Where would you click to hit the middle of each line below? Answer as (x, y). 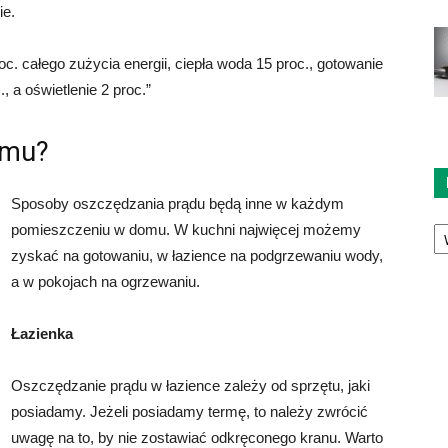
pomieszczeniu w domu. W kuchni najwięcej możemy (186, 230)
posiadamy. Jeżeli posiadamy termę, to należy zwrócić (189, 412)
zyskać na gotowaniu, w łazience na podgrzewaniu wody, (197, 256)
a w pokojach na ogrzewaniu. (105, 282)
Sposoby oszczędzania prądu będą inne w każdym (177, 204)
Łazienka (42, 334)
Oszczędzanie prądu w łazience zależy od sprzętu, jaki (190, 386)
